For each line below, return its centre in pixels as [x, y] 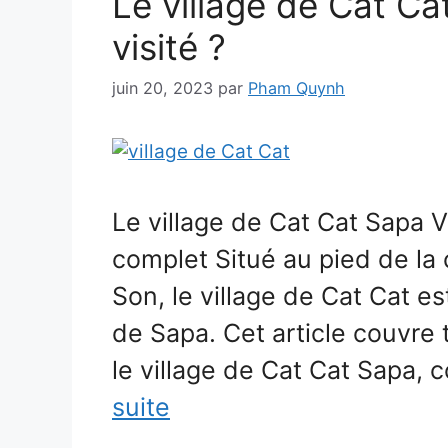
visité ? [169, 46]
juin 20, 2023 [162, 88]
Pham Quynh [296, 88]
